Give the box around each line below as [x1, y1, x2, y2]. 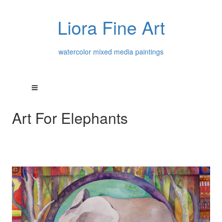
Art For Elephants [11, 107, 128, 128]
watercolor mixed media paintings [58, 46, 164, 56]
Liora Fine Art [57, 14, 165, 40]
